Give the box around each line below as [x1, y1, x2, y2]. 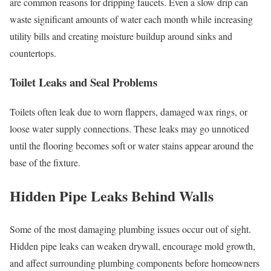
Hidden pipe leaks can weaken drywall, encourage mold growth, [10, 239, 255, 252]
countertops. [10, 46, 56, 59]
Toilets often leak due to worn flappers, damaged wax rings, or [10, 105, 247, 118]
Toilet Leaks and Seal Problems [10, 74, 157, 91]
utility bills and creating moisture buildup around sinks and [10, 29, 232, 42]
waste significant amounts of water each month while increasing [10, 12, 253, 25]
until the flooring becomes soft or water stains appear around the [10, 139, 253, 152]
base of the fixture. [10, 155, 80, 169]
